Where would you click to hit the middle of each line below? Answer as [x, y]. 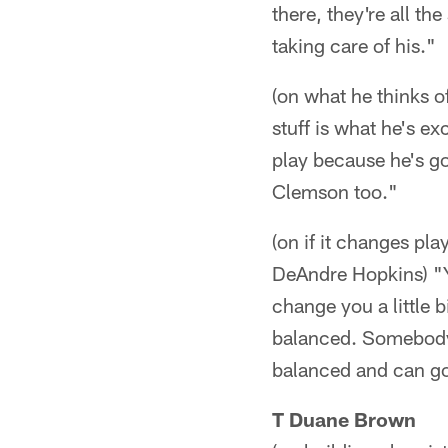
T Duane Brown [344, 419]
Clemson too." [335, 191]
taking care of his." [354, 45]
